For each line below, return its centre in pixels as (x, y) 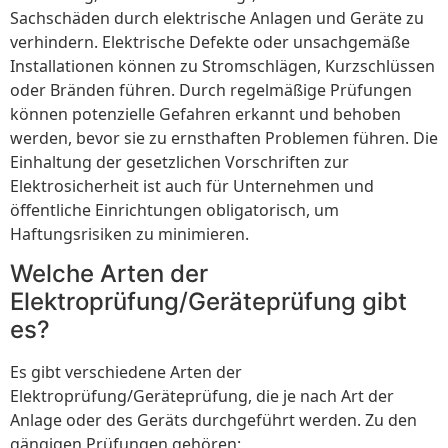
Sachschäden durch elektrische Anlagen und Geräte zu (217, 17)
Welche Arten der (109, 273)
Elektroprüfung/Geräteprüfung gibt (208, 301)
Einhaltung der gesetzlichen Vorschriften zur (179, 161)
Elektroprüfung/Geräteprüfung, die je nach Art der (202, 395)
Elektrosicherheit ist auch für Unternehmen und (192, 185)
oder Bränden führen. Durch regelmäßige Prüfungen (211, 89)
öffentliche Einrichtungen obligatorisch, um (174, 209)
